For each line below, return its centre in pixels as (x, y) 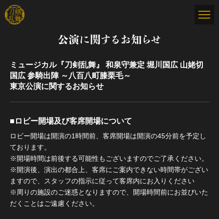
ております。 (30, 147)
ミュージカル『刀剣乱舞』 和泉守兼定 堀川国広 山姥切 (107, 65)
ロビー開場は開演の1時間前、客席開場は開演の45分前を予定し (108, 136)
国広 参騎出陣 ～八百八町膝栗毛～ (70, 76)
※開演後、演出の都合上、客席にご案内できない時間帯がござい (109, 169)
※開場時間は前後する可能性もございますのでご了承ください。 (109, 158)
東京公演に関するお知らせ (57, 86)
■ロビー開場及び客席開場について (71, 121)
